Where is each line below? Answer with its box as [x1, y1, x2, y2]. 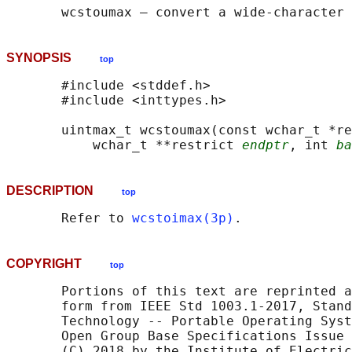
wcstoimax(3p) [132, 211, 234, 226]
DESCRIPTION [6, 184, 122, 198]
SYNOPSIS [6, 51, 100, 65]
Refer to [6, 211, 132, 226]
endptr [242, 137, 289, 153]
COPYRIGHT [6, 257, 110, 271]
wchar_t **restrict [6, 137, 242, 153]
